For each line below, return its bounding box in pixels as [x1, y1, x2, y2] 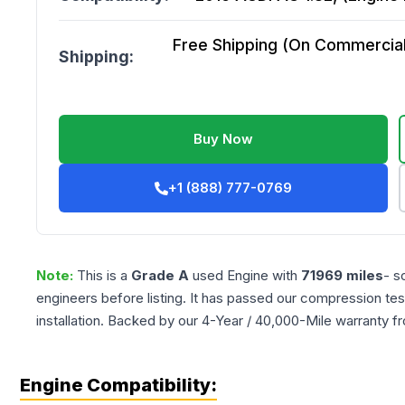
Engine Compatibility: [20, 374, 217, 396]
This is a [77, 267, 131, 284]
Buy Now [193, 130, 254, 147]
